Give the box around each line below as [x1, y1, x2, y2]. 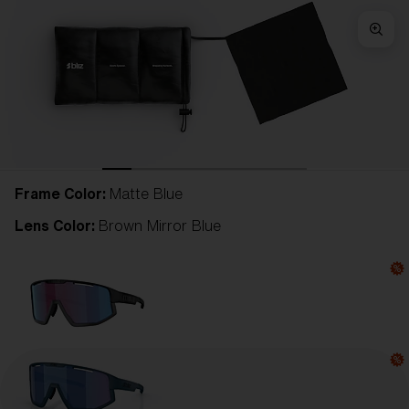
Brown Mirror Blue [99, 218, 221, 233]
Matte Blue [110, 186, 183, 201]
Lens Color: [15, 218, 99, 233]
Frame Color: [15, 186, 110, 201]
